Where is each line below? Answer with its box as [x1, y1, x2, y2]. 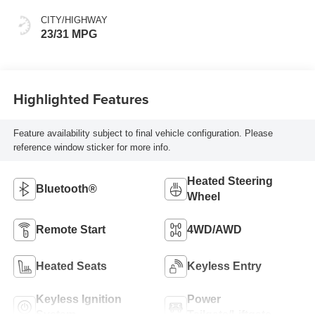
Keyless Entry [187, 260, 262, 273]
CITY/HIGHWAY [40, 15, 108, 26]
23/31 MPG [40, 28, 97, 41]
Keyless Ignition [35, 293, 122, 306]
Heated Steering [187, 175, 273, 188]
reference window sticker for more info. [13, 141, 171, 153]
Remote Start [35, 224, 105, 236]
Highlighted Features [13, 88, 149, 109]
